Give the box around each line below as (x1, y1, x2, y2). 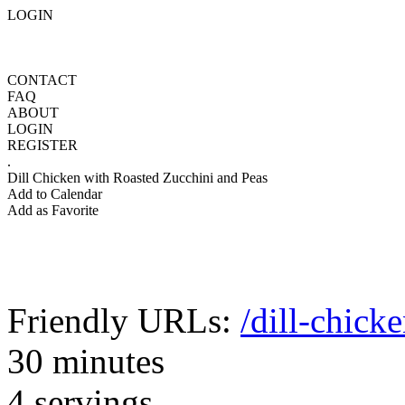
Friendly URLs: (7, 301, 240, 340)
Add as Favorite (7, 202, 99, 218)
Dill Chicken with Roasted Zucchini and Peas (7, 170, 268, 185)
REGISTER (7, 137, 78, 153)
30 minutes (7, 342, 165, 381)
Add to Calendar (7, 186, 102, 202)
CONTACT (7, 72, 77, 88)
